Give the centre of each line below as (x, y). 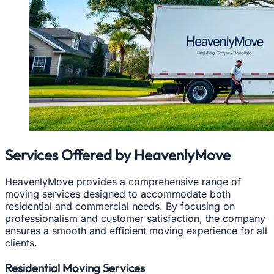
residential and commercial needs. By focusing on (120, 206)
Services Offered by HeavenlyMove (118, 154)
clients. (21, 243)
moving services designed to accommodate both (118, 194)
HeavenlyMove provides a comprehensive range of (123, 182)
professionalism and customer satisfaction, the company (135, 219)
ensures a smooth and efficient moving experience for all (136, 231)
